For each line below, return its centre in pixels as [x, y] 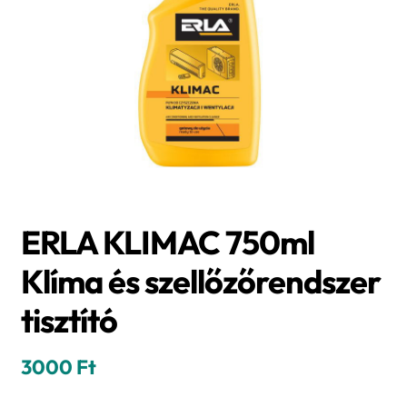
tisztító [69, 320]
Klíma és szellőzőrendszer [200, 281]
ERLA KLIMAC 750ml [167, 242]
